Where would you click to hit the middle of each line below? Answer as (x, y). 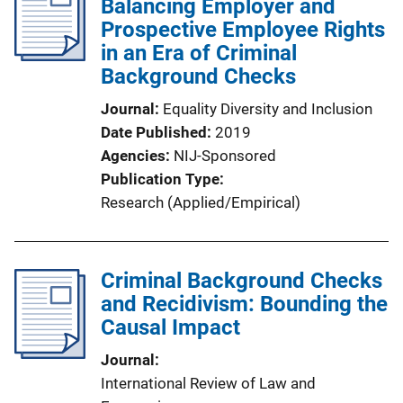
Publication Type (160, 179)
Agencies (133, 156)
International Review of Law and (208, 383)
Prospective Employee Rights (243, 30)
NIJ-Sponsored (225, 156)
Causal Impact (170, 327)
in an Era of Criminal (199, 53)
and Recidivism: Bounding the (244, 304)
